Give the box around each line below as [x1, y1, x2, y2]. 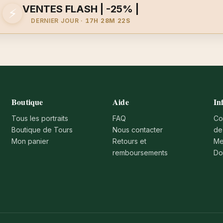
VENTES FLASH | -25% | [22, 2, 139, 15]
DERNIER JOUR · [31, 16, 85, 24]
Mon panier [11, 136, 49, 145]
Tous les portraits [11, 113, 69, 122]
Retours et [112, 136, 147, 145]
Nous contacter [112, 125, 163, 134]
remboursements [112, 148, 168, 157]
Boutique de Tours [11, 125, 73, 134]
